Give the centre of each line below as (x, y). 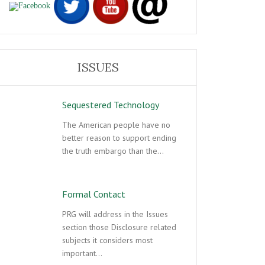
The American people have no (116, 125)
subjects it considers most (107, 240)
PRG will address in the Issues (115, 214)
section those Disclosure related (119, 227)
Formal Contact (94, 194)
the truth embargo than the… (113, 151)
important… (82, 253)
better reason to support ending (119, 138)
